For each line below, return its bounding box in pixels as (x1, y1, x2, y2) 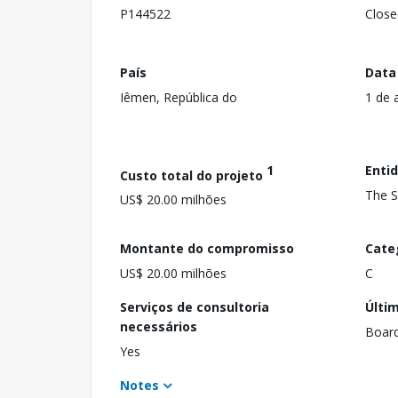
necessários (120, 317, 197, 335)
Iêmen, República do (120, 88, 237, 106)
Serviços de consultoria (120, 298, 269, 315)
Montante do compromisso (120, 239, 294, 257)
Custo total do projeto (120, 166, 267, 184)
